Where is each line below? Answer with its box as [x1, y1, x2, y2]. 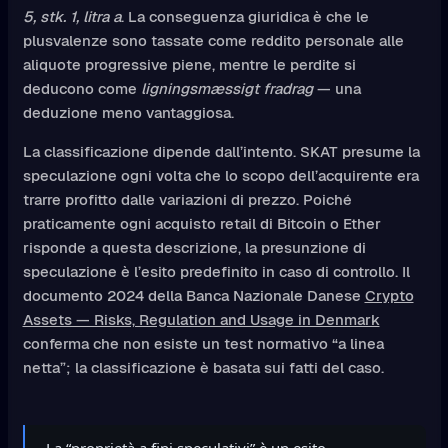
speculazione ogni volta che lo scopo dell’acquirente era [22, 165, 419, 185]
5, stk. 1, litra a [22, 6, 121, 26]
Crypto [364, 285, 414, 305]
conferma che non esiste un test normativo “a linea [22, 333, 384, 353]
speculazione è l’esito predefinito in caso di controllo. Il [22, 261, 410, 281]
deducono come [22, 78, 141, 98]
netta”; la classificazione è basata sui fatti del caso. [22, 357, 384, 377]
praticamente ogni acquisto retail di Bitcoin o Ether [22, 213, 381, 233]
